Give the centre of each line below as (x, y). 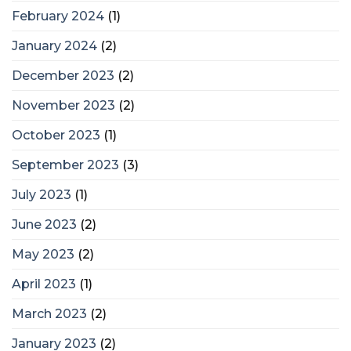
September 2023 (65, 165)
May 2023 (43, 254)
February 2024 (58, 16)
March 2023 (49, 313)
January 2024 (54, 45)
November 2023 (63, 105)
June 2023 (44, 224)
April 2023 (44, 284)
